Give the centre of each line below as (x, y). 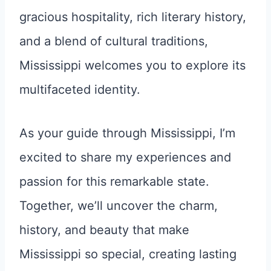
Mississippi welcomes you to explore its (132, 65)
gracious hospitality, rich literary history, (133, 17)
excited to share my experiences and (125, 157)
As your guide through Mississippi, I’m (127, 133)
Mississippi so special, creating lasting (128, 254)
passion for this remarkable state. (114, 181)
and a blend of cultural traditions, (114, 41)
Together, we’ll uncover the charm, (119, 206)
